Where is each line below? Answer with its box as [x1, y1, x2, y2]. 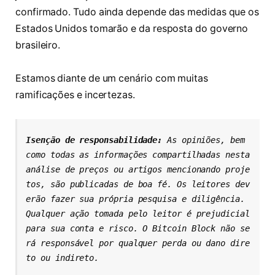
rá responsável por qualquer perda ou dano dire [26, 238, 250, 248]
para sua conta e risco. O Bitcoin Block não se [26, 223, 250, 233]
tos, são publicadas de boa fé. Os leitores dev [26, 179, 250, 189]
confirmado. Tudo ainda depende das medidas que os [15, 6, 260, 18]
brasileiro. [15, 39, 61, 51]
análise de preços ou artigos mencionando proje [26, 164, 250, 174]
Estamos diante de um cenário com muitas [15, 72, 208, 84]
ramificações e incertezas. [15, 88, 137, 101]
